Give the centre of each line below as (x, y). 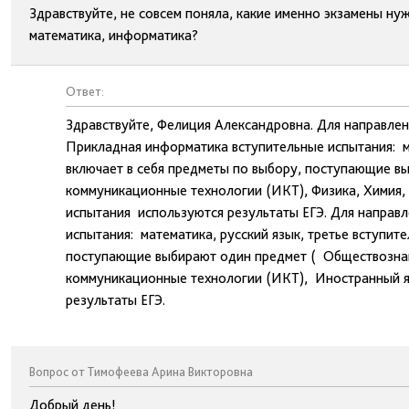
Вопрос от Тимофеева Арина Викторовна (141, 372)
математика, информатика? (114, 35)
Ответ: (85, 91)
